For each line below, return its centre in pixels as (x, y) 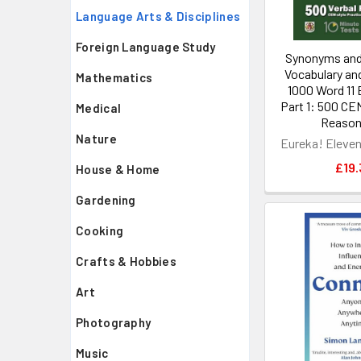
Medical (99, 108)
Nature (96, 139)
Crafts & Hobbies (126, 261)
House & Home (118, 169)
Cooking (100, 230)
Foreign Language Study (146, 47)
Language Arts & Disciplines (158, 16)
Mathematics (114, 77)
